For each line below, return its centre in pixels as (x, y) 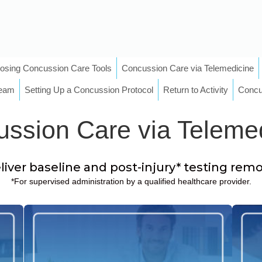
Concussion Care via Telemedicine (187, 68)
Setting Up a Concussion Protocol (89, 89)
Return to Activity (196, 89)
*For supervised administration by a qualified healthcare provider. (131, 181)
